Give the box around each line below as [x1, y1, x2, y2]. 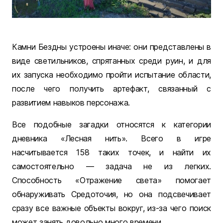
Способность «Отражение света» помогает [12, 175, 211, 186]
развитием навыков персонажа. [12, 98, 130, 108]
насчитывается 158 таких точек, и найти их [12, 147, 211, 158]
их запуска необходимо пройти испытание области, [12, 70, 211, 80]
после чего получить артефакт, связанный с [12, 84, 211, 94]
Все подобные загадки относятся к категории [12, 119, 211, 130]
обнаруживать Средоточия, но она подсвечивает [12, 189, 211, 200]
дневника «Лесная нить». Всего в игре [12, 133, 211, 144]
